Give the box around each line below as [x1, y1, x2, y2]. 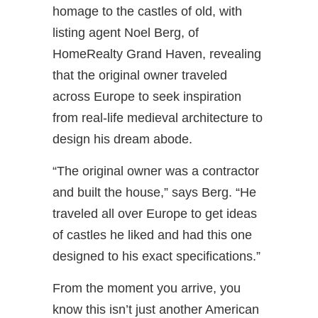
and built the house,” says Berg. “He [53, 185, 256, 199]
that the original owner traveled [53, 67, 227, 82]
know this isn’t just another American [53, 302, 259, 317]
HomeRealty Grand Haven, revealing [53, 46, 261, 61]
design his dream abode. [53, 131, 192, 146]
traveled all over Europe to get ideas [53, 206, 257, 221]
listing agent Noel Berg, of [53, 25, 199, 40]
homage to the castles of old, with [53, 4, 242, 18]
